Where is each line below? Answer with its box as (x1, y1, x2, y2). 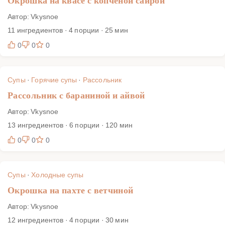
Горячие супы (31, 74, 77, 84)
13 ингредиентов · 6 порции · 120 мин (8, 120, 133, 130)
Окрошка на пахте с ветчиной (8, 185, 134, 195)
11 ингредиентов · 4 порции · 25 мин (8, 25, 128, 35)
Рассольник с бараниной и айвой (8, 90, 145, 100)
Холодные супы (31, 169, 84, 179)
